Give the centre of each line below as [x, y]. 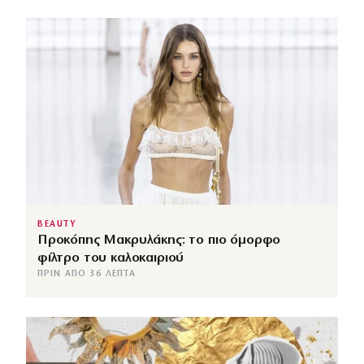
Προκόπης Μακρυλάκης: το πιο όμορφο [159, 240]
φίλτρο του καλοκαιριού [111, 258]
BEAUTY [57, 225]
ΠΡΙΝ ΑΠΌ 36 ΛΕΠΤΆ [87, 275]
